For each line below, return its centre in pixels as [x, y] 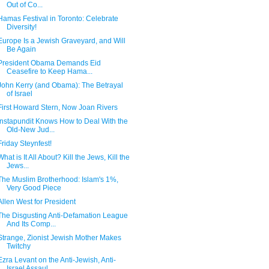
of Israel [19, 94]
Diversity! [21, 27]
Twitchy [18, 246]
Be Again [21, 49]
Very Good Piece [34, 188]
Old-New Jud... [30, 130]
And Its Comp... [31, 224]
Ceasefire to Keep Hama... [49, 71]
